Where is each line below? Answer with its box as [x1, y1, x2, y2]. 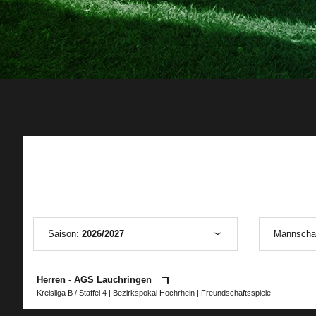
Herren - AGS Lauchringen [37, 274, 154, 285]
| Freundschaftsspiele [195, 288, 271, 297]
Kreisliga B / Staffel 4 [37, 288, 107, 297]
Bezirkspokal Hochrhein [113, 288, 195, 297]
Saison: [48, 229, 82, 239]
